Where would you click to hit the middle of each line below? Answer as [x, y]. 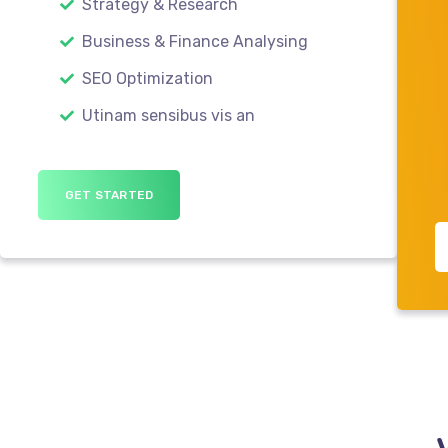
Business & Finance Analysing [193, 41]
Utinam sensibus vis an [166, 115]
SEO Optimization [145, 78]
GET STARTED [109, 194]
